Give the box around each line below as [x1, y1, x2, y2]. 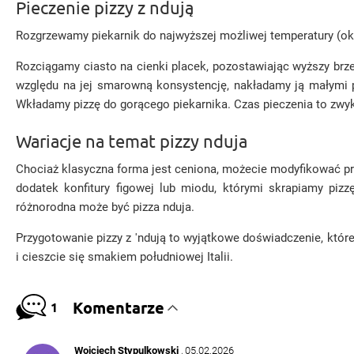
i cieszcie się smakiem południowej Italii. [16, 250, 233, 264]
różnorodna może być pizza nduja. [16, 200, 194, 214]
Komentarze [72, 296, 164, 318]
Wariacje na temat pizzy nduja [16, 130, 247, 151]
